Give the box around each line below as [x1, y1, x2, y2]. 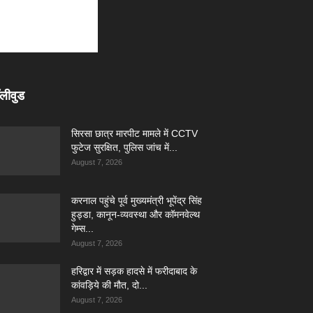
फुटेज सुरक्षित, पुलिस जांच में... [71, 142, 177, 153]
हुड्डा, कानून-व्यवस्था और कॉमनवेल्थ [71, 209, 200, 220]
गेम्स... [71, 223, 94, 234]
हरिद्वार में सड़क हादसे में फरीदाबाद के [71, 265, 197, 277]
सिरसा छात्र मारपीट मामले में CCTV [71, 128, 198, 139]
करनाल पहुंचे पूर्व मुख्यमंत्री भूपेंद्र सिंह [71, 195, 202, 206]
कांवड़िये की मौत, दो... [71, 279, 147, 291]
